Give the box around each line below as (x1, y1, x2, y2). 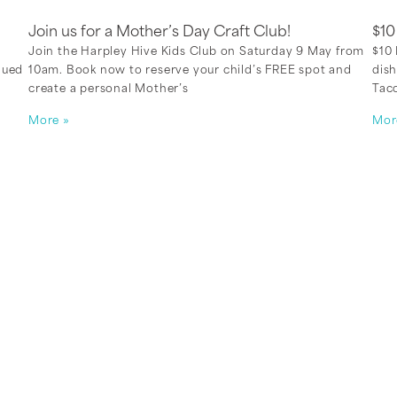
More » (28, 115, 70, 127)
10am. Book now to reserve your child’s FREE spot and (28, 65, 352, 76)
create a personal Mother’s (28, 83, 189, 95)
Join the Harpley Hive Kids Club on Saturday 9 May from (28, 46, 365, 58)
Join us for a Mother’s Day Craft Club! (28, 25, 291, 40)
